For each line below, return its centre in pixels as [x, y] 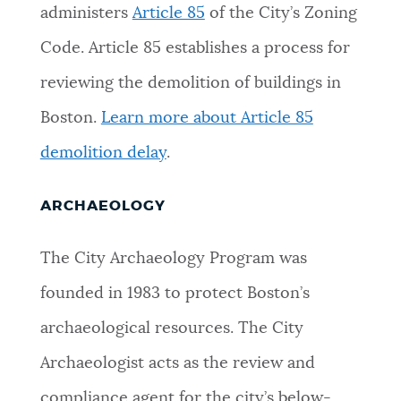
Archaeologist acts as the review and [177, 364]
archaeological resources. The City [171, 329]
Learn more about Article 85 [207, 118]
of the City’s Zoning [281, 13]
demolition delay [103, 153]
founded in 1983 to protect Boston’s [175, 294]
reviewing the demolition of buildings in [190, 83]
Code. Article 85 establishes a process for [195, 48]
